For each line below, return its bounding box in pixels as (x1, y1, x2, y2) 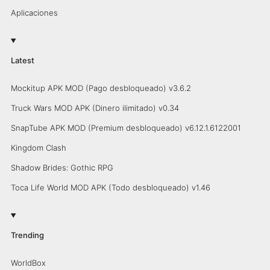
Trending (10, 230, 44, 240)
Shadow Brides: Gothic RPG (10, 162, 113, 172)
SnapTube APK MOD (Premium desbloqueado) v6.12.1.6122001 (10, 122, 241, 133)
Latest (10, 55, 34, 65)
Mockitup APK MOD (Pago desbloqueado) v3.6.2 (10, 83, 191, 93)
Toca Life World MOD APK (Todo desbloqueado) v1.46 (10, 182, 210, 192)
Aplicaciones (10, 7, 58, 17)
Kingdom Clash (10, 142, 66, 152)
